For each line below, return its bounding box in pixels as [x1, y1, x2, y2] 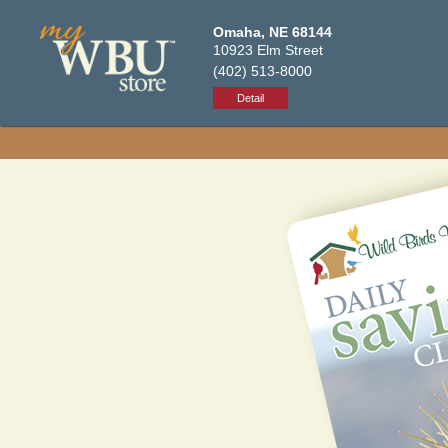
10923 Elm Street [213, 42, 324, 58]
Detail [237, 91, 265, 104]
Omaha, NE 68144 [213, 24, 333, 40]
